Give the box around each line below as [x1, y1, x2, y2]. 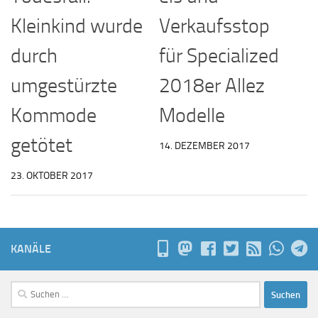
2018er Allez [159, 73, 265, 97]
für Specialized [159, 43, 279, 67]
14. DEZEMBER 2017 [159, 139, 250, 152]
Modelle [159, 103, 225, 127]
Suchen [10, 283, 43, 296]
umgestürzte [11, 73, 117, 97]
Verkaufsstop [159, 13, 270, 38]
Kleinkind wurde [11, 13, 143, 38]
